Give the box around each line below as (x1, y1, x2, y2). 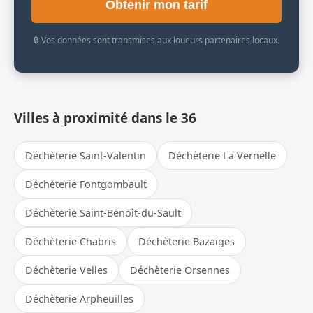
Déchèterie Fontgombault (25, 177, 147, 191)
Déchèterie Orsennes (130, 263, 230, 277)
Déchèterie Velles (25, 263, 108, 277)
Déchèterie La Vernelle (168, 148, 276, 162)
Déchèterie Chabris (25, 234, 116, 248)
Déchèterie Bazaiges (138, 234, 235, 248)
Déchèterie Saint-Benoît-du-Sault (25, 205, 181, 219)
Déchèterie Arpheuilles (25, 291, 133, 305)
